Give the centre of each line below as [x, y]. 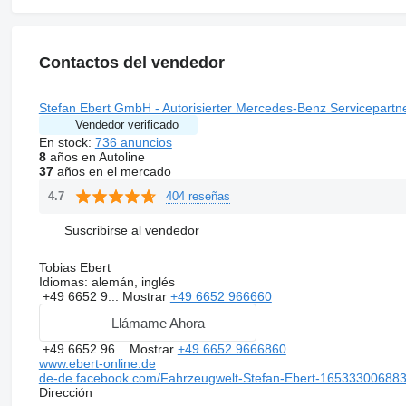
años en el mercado [112, 172]
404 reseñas [198, 196]
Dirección [65, 393]
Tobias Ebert [74, 268]
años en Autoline [95, 157]
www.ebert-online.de [97, 364]
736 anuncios [133, 143]
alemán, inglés [131, 282]
